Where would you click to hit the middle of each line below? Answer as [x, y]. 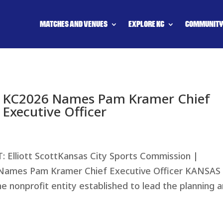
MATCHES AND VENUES [73, 24]
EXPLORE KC [146, 24]
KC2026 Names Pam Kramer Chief [107, 98]
